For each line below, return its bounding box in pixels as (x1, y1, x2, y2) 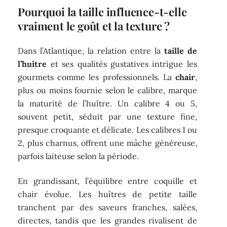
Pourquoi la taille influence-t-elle (18, 4, 187, 19)
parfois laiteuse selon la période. (18, 151, 139, 162)
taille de (164, 46, 197, 56)
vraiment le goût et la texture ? (18, 18, 170, 33)
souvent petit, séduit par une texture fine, (18, 111, 197, 122)
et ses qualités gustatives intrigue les (47, 59, 197, 69)
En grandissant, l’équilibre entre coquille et (18, 175, 197, 186)
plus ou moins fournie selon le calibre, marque (18, 85, 197, 96)
